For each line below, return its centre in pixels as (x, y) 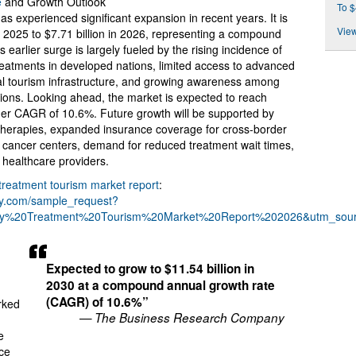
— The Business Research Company (182, 317)
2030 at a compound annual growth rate (161, 285)
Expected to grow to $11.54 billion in (151, 268)
